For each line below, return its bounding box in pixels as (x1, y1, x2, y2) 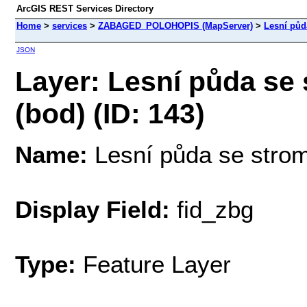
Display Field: (15, 195, 170, 223)
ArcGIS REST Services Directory (16, 3, 153, 14)
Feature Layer (83, 250, 231, 278)
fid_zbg (170, 195, 254, 223)
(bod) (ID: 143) (15, 97, 205, 130)
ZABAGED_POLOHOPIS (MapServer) (98, 21, 253, 31)
